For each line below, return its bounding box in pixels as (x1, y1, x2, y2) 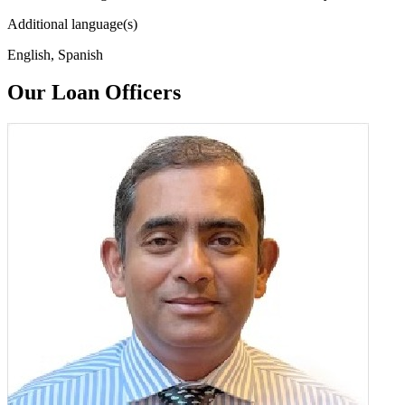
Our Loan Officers (7, 80, 181, 105)
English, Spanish (7, 46, 103, 62)
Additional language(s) (7, 15, 137, 32)
